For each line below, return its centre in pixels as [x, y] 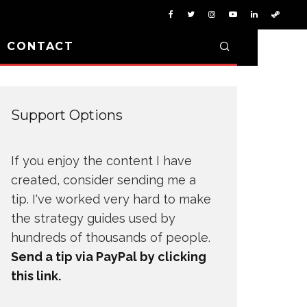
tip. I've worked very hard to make [111, 199]
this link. [36, 276]
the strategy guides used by [93, 218]
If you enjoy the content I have [101, 161]
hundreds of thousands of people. [111, 237]
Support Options [67, 115]
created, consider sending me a [103, 180]
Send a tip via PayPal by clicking [109, 257]
